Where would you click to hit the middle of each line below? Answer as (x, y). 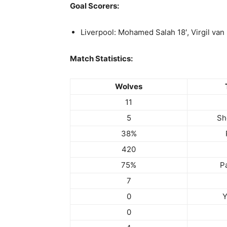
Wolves (129, 87)
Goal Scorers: (94, 6)
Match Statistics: (101, 59)
